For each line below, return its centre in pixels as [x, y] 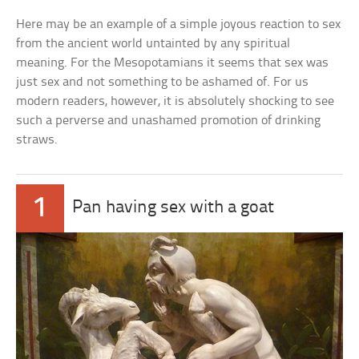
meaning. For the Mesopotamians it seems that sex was [173, 63]
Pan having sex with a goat [173, 208]
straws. [37, 140]
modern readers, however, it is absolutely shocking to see [175, 102]
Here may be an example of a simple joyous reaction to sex [179, 25]
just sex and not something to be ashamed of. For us [163, 83]
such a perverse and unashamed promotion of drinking [169, 121]
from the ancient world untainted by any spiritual [153, 44]
